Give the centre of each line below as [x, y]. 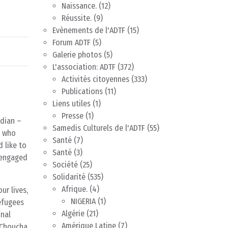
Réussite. [77, 18]
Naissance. [79, 6]
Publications [82, 92]
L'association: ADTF [84, 67]
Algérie [73, 214]
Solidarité [69, 177]
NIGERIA [83, 202]
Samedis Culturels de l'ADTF [99, 128]
